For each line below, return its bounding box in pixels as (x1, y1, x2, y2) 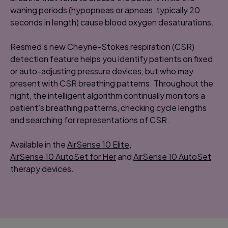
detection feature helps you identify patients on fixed (10, 53, 213, 64)
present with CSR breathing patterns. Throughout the (10, 77, 213, 89)
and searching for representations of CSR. (10, 114, 169, 125)
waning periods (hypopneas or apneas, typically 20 (10, 4, 200, 15)
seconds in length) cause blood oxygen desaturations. (10, 16, 214, 27)
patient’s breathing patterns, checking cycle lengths (10, 102, 207, 113)
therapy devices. (10, 163, 74, 174)
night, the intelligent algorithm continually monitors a (10, 90, 205, 101)
